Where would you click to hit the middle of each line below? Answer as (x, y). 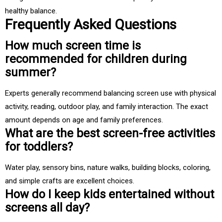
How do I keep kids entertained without (110, 194)
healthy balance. (31, 11)
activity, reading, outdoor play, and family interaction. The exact (107, 107)
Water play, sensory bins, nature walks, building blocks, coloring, (108, 168)
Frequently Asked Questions (91, 25)
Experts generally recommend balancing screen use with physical (111, 93)
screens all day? (47, 208)
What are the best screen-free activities (110, 134)
